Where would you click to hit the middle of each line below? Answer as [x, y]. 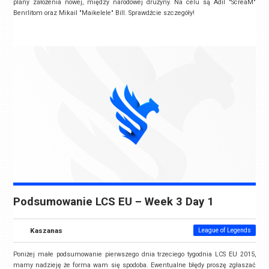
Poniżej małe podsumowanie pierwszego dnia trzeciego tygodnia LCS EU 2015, [134, 254]
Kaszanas [47, 230]
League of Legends [224, 230]
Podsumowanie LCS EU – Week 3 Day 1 [114, 201]
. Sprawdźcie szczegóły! [160, 13]
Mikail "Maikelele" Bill [92, 13]
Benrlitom [29, 13]
